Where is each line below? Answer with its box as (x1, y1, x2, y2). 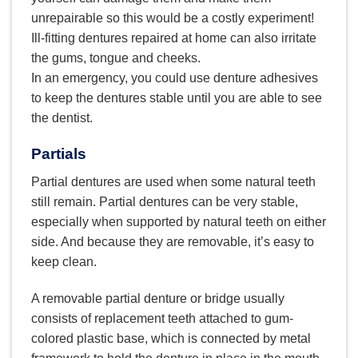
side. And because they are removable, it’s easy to (31, 234, 314, 249)
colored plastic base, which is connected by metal (31, 331, 311, 345)
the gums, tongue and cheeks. (31, 51, 201, 66)
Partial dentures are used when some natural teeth (31, 174, 316, 189)
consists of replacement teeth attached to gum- (31, 311, 293, 325)
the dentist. (31, 111, 93, 125)
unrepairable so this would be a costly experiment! (31, 11, 314, 26)
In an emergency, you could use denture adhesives (31, 71, 318, 86)
